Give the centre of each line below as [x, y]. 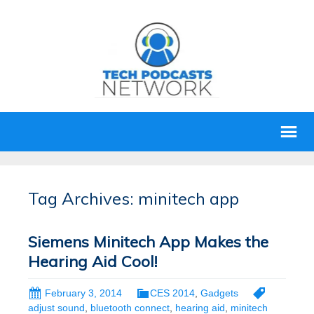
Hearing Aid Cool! [93, 261]
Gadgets [219, 293]
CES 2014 [172, 293]
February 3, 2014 [83, 293]
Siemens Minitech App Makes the [148, 242]
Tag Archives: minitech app [134, 198]
